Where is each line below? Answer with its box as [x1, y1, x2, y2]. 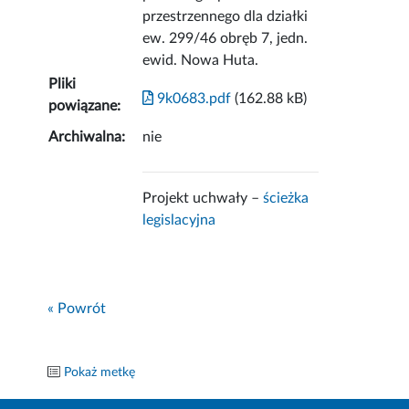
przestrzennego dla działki [142, 9, 309, 25]
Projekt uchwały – [142, 191, 264, 206]
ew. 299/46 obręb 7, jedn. [142, 31, 309, 47]
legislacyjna [142, 213, 216, 228]
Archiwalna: [48, 130, 126, 145]
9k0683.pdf [153, 91, 232, 107]
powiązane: [48, 99, 121, 114]
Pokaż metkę [64, 366, 136, 380]
